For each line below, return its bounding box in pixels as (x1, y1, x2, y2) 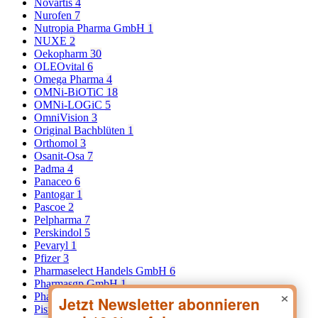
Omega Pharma (34, 72, 106, 85)
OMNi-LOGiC (34, 98, 105, 111)
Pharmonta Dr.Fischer (34, 290, 135, 302)
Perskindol (34, 226, 84, 238)
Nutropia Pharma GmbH (34, 21, 148, 34)
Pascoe (34, 200, 68, 213)
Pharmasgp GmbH (34, 277, 121, 290)
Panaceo (34, 175, 75, 187)
